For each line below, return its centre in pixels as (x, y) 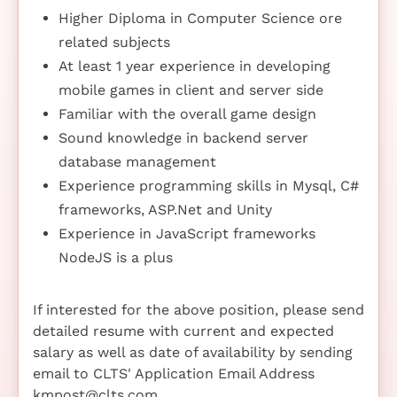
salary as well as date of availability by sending (193, 352)
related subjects (114, 42)
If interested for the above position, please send (198, 309)
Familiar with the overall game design (187, 113)
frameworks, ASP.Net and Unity (165, 209)
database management (137, 161)
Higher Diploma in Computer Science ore (200, 18)
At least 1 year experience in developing (194, 66)
